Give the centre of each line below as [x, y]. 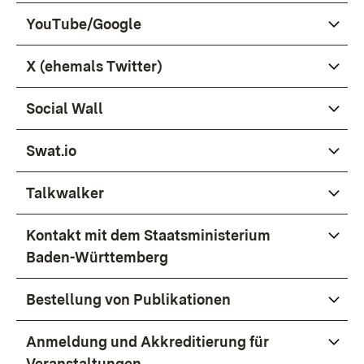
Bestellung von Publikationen [128, 299]
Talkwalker [65, 193]
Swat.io [51, 151]
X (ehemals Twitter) [94, 66]
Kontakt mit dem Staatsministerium [148, 235]
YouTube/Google [84, 24]
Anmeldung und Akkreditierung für [147, 342]
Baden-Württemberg [97, 257]
